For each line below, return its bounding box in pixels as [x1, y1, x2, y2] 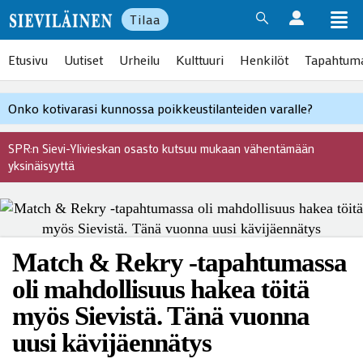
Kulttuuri [176, 51, 224, 68]
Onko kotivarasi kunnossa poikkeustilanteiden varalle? [8, 100, 313, 117]
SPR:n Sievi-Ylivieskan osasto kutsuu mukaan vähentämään [8, 140, 314, 156]
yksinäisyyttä [8, 157, 75, 173]
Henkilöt [240, 51, 288, 68]
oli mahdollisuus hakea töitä [12, 275, 310, 304]
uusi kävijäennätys [12, 328, 211, 357]
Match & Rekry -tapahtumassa [12, 248, 347, 277]
